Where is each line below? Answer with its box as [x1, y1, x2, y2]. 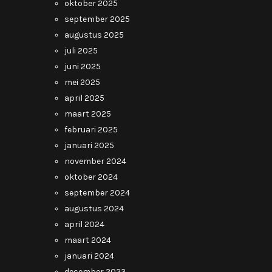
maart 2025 [64, 109, 111, 119]
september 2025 [64, 14, 130, 24]
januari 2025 [64, 140, 114, 151]
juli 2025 [64, 46, 98, 56]
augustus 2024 [64, 203, 124, 214]
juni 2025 [64, 61, 101, 72]
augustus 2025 [64, 30, 124, 40]
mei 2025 [64, 77, 100, 87]
